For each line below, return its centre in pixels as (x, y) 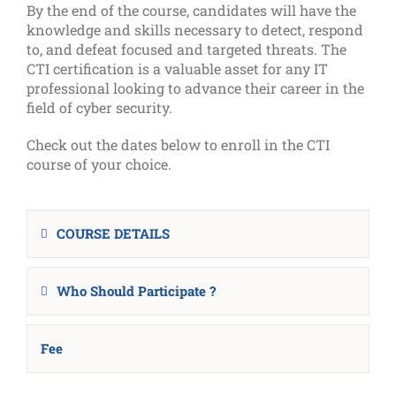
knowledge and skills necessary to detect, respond (195, 29)
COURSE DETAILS (113, 233)
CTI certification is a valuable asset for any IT (177, 68)
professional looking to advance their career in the (195, 88)
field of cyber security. (99, 107)
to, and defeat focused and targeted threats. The (187, 49)
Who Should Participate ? (136, 290)
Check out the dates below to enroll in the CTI (178, 144)
